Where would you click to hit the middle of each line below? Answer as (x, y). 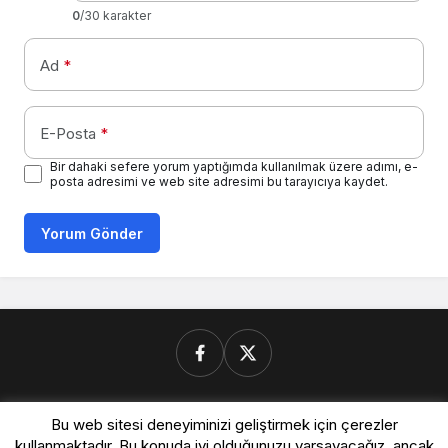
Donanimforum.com (89, 421)
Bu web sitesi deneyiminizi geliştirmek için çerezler (224, 425)
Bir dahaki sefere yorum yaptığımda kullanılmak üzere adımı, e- (234, 166)
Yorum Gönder (92, 233)
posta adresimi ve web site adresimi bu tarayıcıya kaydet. (219, 181)
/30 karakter (115, 15)
